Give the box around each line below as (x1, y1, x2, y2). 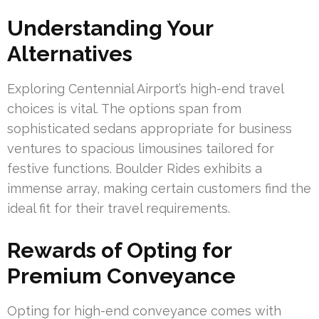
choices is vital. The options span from (7, 100, 241, 116)
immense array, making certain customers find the (7, 180, 311, 196)
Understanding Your (7, 15, 213, 41)
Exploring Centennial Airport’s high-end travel (7, 80, 283, 96)
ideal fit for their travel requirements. (7, 200, 230, 216)
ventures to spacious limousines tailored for (7, 140, 274, 156)
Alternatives (7, 41, 132, 66)
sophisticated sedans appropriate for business (7, 120, 292, 136)
